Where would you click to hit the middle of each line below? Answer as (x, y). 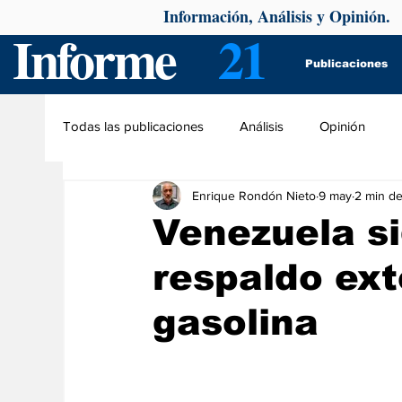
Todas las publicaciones (133, 126)
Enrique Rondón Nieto (254, 195)
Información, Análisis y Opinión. (280, 16)
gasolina (236, 322)
